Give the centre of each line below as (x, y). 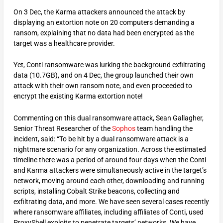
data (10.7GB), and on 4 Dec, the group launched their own (103, 75)
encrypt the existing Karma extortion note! (78, 96)
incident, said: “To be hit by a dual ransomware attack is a (101, 139)
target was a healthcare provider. (64, 43)
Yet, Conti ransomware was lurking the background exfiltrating (109, 65)
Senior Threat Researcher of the (62, 128)
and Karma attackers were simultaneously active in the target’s (110, 170)
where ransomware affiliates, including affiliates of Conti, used (108, 212)
